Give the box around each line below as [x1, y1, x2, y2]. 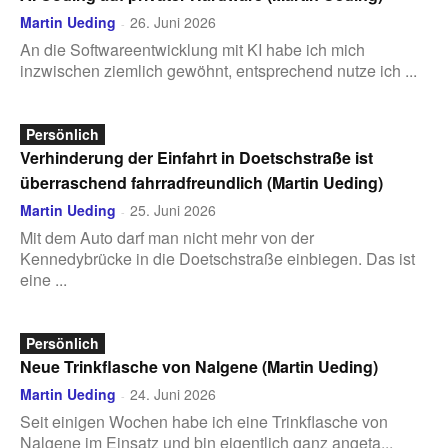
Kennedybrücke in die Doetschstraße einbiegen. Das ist [20, 247, 415, 270]
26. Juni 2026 [130, 12, 216, 32]
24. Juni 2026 [130, 384, 216, 404]
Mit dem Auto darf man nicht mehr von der [20, 226, 314, 249]
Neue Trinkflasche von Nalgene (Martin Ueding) [20, 355, 378, 378]
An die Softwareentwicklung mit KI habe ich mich [20, 38, 365, 61]
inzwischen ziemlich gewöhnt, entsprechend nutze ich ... [20, 59, 417, 82]
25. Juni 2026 [130, 200, 216, 220]
